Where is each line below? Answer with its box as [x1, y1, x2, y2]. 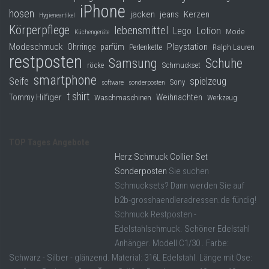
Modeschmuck [9, 41, 62, 53]
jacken [130, 9, 155, 20]
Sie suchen [169, 166, 209, 177]
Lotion [196, 25, 221, 37]
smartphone [34, 72, 97, 88]
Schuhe [205, 56, 243, 71]
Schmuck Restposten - [115, 209, 196, 220]
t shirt [67, 91, 89, 103]
